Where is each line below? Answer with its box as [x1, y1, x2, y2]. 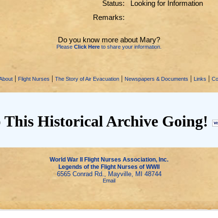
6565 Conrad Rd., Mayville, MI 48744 [56, 170, 162, 178]
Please [56, 44, 74, 50]
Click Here [74, 44, 100, 50]
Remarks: [93, 13, 125, 21]
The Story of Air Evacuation [55, 76, 119, 82]
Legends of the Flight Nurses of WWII [58, 163, 160, 170]
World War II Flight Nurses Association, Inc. [50, 156, 168, 163]
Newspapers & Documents [125, 76, 188, 82]
